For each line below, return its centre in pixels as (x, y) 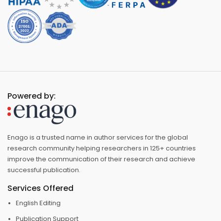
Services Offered (40, 188)
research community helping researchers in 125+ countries (102, 148)
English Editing (38, 203)
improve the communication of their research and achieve (101, 159)
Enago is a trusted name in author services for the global (98, 137)
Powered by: (32, 96)
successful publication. (44, 170)
